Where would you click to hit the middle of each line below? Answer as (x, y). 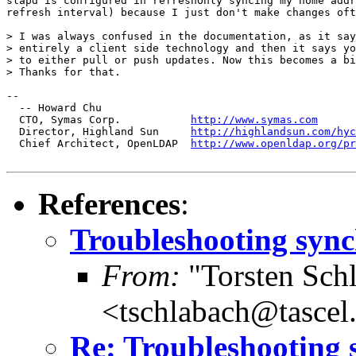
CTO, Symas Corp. (99, 119)
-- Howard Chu (54, 107)
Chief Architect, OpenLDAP (99, 143)
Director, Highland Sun (99, 131)
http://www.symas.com (254, 119)
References (109, 203)
